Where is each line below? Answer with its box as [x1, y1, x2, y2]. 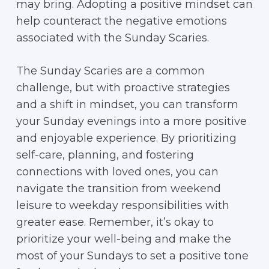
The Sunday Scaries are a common [16, 64, 205, 77]
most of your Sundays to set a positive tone [16, 249, 249, 262]
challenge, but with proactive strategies [16, 81, 230, 94]
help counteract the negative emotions [16, 14, 227, 28]
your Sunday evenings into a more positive [16, 115, 247, 128]
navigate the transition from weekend [16, 182, 221, 195]
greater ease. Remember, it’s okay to [16, 216, 214, 229]
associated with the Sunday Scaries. [16, 31, 209, 44]
